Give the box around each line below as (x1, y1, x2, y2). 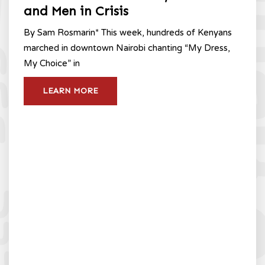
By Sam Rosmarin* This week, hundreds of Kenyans (24, 27, 232, 38)
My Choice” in (24, 57, 80, 69)
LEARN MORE (43, 85, 98, 96)
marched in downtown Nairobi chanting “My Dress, (24, 42, 230, 53)
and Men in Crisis (24, 2, 128, 19)
